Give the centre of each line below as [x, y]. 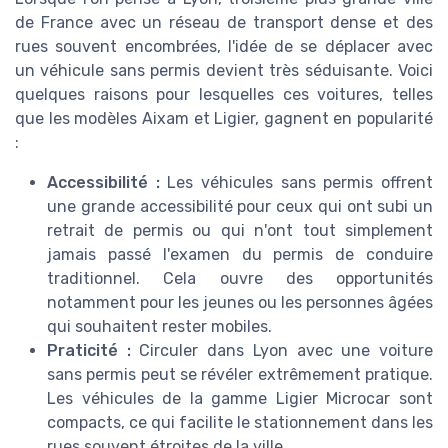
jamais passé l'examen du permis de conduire [240, 255]
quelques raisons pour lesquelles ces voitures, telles [224, 95]
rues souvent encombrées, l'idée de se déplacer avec [224, 47]
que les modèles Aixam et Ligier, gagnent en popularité [224, 119]
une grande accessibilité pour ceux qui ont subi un [240, 207]
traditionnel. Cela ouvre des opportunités [240, 279]
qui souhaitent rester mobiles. [159, 327]
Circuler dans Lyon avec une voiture [282, 351]
